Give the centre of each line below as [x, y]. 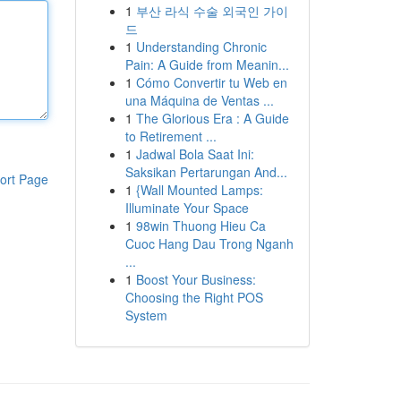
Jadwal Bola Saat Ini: [195, 154]
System [146, 315]
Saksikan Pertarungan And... [206, 172]
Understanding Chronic [201, 47]
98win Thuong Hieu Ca [200, 226]
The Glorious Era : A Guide [212, 118]
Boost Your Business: [196, 279]
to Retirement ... [171, 136]
